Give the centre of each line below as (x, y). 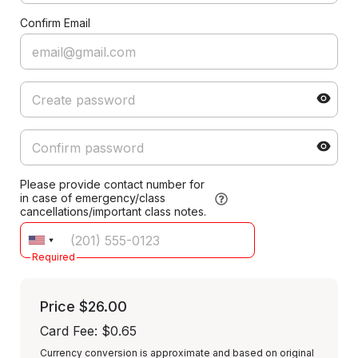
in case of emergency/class (93, 198)
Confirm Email (55, 23)
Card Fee (67, 331)
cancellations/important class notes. (113, 211)
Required (54, 257)
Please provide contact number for (112, 184)
